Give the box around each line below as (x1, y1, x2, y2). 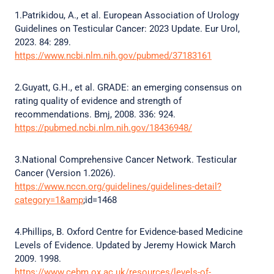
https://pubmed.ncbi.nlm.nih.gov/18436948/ (15, 122, 192, 133)
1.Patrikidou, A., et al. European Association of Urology (15, 10, 239, 21)
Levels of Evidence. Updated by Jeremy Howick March (15, 240, 235, 251)
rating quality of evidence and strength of (15, 95, 182, 106)
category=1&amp (15, 194, 83, 206)
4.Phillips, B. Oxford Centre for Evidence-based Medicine (15, 226, 243, 237)
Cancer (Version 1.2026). (15, 168, 116, 179)
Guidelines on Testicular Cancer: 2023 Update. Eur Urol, (15, 23, 240, 34)
